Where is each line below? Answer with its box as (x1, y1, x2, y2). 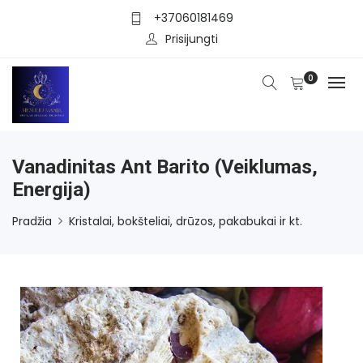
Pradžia (12, 212, 52, 229)
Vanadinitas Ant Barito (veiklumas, (12, 155, 318, 178)
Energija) (12, 177, 91, 201)
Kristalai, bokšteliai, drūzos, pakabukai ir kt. (69, 212, 302, 229)
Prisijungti (164, 30, 218, 47)
